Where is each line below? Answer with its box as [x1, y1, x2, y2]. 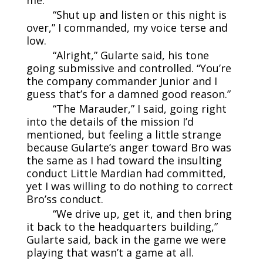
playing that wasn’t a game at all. [26, 245, 194, 259]
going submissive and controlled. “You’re [26, 60, 231, 75]
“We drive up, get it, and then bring [52, 206, 232, 221]
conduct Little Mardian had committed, [26, 166, 226, 180]
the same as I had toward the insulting [26, 153, 222, 167]
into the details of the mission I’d [26, 114, 194, 129]
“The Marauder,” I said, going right [52, 101, 227, 116]
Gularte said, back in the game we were [26, 232, 226, 247]
